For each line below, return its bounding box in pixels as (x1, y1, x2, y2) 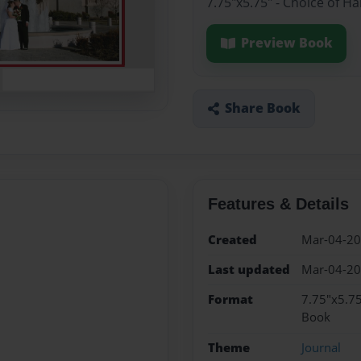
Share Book (224, 99, 301, 118)
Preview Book (240, 34, 333, 52)
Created (207, 230, 257, 248)
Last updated (207, 260, 290, 278)
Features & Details (207, 194, 349, 213)
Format (207, 291, 253, 309)
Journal (301, 338, 341, 356)
